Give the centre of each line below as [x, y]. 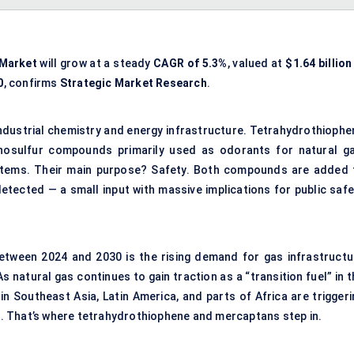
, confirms [32, 83]
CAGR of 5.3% [190, 64]
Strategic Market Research [133, 83]
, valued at [256, 64]
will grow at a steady [95, 64]
